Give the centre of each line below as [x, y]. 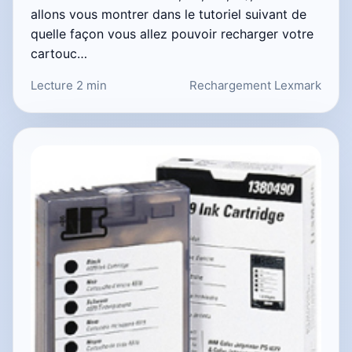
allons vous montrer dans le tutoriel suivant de [169, 15]
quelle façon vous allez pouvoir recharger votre [172, 34]
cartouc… [59, 54]
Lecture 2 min [69, 86]
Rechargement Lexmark [255, 86]
